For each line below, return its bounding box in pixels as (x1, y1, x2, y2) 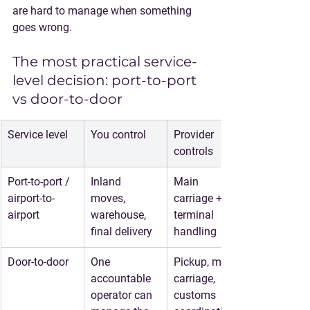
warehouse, (91, 208, 149, 221)
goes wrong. (12, 21, 72, 34)
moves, (91, 192, 128, 205)
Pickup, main (174, 255, 239, 268)
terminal (174, 208, 217, 221)
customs (174, 289, 219, 302)
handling (174, 225, 217, 238)
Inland (91, 175, 124, 188)
